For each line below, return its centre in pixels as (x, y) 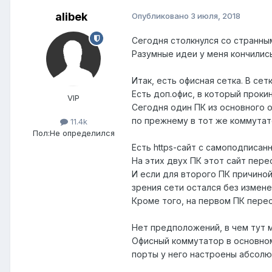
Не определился (82, 133)
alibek (71, 17)
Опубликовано (161, 16)
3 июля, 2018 (216, 16)
